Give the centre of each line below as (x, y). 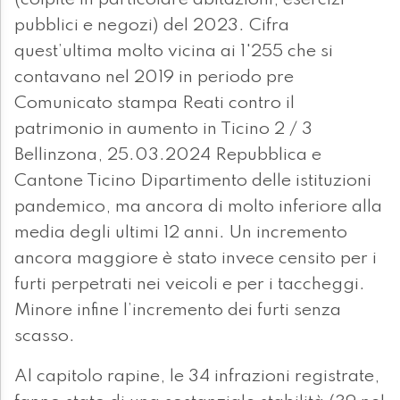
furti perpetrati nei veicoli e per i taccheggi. (190, 285)
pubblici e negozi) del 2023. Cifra (152, 26)
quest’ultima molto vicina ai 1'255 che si (174, 52)
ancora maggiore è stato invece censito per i (196, 259)
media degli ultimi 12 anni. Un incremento (181, 233)
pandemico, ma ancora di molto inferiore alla (198, 208)
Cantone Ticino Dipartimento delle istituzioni (193, 182)
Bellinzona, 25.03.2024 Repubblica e (168, 156)
